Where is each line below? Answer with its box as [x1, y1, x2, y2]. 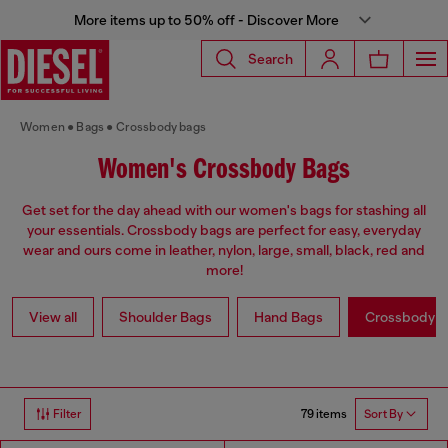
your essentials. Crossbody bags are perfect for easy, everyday [27, 222, 421, 239]
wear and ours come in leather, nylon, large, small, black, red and [23, 242, 425, 259]
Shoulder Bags [119, 309, 212, 326]
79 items [301, 406, 347, 421]
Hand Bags [254, 309, 323, 326]
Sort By [364, 407, 403, 422]
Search [248, 50, 293, 67]
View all [29, 309, 77, 326]
